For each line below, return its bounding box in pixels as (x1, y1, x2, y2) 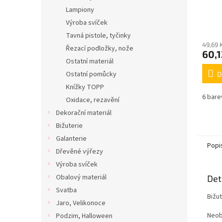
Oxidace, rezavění (66, 95, 119, 105)
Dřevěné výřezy (56, 147, 103, 157)
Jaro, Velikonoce (56, 198, 106, 208)
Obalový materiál (56, 172, 107, 182)
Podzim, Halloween (56, 211, 112, 221)
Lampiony (66, 5, 94, 15)
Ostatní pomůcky (66, 69, 116, 79)
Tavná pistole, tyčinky (66, 31, 131, 41)
